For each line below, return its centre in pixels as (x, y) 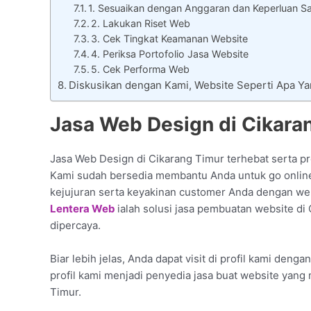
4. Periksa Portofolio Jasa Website (170, 54)
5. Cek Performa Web (141, 69)
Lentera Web (84, 209)
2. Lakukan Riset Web (141, 24)
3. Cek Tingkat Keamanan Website (170, 39)
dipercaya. (75, 226)
